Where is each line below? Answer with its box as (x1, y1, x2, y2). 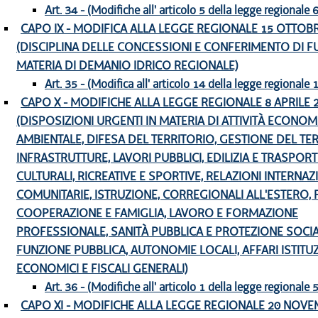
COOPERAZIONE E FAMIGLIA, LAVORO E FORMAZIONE (16, 206, 298, 221)
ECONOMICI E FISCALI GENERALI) (16, 261, 188, 276)
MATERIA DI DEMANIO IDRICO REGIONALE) (16, 58, 238, 73)
